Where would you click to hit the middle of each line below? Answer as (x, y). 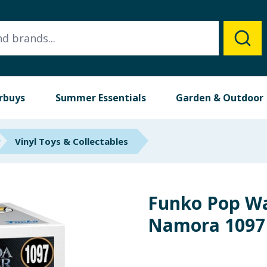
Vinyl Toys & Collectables (72, 141)
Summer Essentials (100, 98)
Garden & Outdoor (220, 98)
